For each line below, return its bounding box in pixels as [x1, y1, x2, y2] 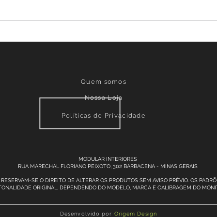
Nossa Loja [84, 94, 123, 101]
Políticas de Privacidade [61, 112, 146, 119]
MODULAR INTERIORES [78, 156, 139, 162]
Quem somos [81, 78, 126, 85]
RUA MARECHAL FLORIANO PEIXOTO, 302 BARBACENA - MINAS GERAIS [18, 163, 199, 170]
